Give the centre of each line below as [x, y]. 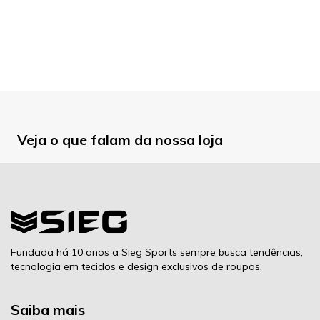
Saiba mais [48, 310]
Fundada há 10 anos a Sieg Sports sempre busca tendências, [157, 252]
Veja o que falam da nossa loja [120, 140]
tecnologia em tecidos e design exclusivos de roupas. [136, 266]
